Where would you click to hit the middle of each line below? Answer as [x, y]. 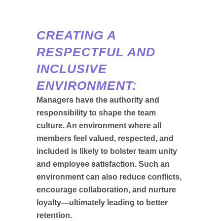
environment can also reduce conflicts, [109, 177]
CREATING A [76, 35]
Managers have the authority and [98, 100]
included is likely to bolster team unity [107, 151]
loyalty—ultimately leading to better [102, 203]
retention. [54, 215]
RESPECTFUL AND [96, 52]
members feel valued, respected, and [105, 138]
